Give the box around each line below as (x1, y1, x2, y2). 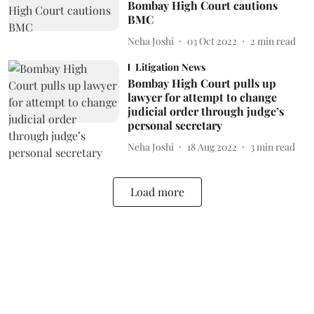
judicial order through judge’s (127, 104, 284, 118)
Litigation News (135, 60, 205, 74)
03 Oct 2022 (186, 34, 237, 48)
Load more (130, 184, 184, 199)
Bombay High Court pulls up (127, 76, 276, 90)
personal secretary (127, 118, 222, 132)
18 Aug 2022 (186, 139, 237, 153)
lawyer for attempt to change (127, 90, 277, 104)
